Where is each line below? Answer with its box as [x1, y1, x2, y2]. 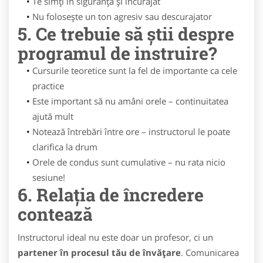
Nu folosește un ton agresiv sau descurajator [32, 11, 212, 22]
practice [32, 80, 64, 92]
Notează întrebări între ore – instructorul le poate [32, 126, 230, 137]
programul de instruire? [18, 42, 217, 65]
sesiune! [32, 171, 65, 183]
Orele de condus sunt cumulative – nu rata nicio [32, 156, 225, 168]
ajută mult [32, 110, 73, 122]
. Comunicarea [181, 247, 239, 258]
